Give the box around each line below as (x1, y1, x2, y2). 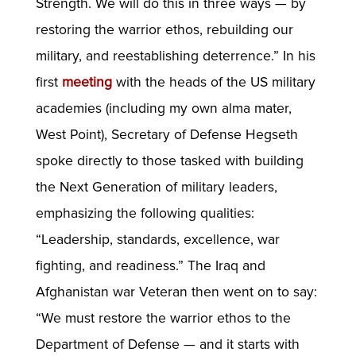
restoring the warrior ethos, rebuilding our (35, 21, 293, 38)
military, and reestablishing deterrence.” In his (35, 47, 315, 64)
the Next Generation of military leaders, (35, 178, 277, 195)
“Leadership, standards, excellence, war (35, 230, 280, 248)
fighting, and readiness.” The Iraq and (35, 257, 265, 274)
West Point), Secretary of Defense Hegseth (35, 126, 298, 143)
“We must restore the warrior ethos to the (35, 309, 291, 327)
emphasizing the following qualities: (35, 204, 254, 222)
